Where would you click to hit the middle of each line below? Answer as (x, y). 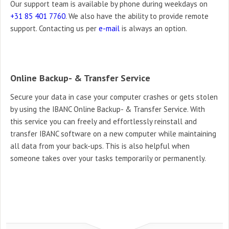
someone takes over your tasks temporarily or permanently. (108, 158)
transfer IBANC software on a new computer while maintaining (113, 133)
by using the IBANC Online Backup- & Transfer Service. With (108, 109)
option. (175, 28)
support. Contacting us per (55, 28)
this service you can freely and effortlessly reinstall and (104, 121)
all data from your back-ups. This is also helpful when (100, 146)
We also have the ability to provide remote (138, 16)
